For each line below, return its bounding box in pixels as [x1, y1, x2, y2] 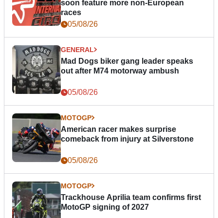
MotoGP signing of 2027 [61, 202, 149, 211]
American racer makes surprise [61, 125, 176, 133]
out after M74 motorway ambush [61, 66, 179, 75]
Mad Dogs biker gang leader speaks [61, 56, 193, 65]
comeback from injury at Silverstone [61, 134, 194, 143]
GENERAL [61, 45, 94, 54]
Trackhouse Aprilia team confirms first [61, 193, 201, 201]
